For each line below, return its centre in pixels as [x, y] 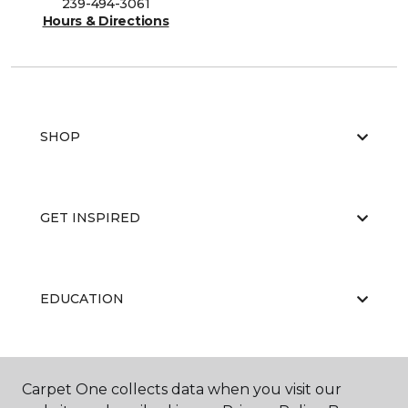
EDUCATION [82, 299]
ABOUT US [76, 380]
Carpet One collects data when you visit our [182, 389]
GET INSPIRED [90, 218]
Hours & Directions [106, 21]
